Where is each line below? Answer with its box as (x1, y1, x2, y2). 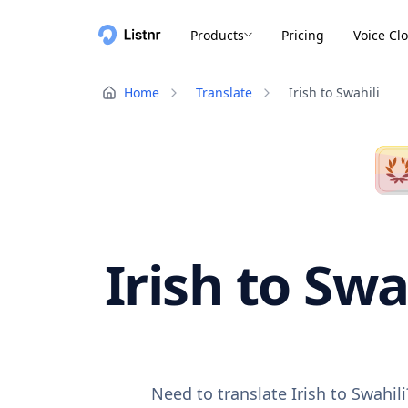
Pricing (281, 25, 324, 44)
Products (190, 25, 244, 44)
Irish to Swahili (289, 84, 380, 101)
